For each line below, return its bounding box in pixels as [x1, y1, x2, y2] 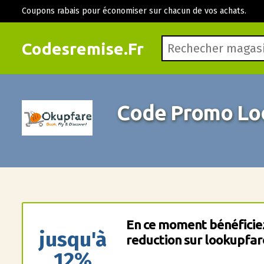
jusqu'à [39, 227, 107, 252]
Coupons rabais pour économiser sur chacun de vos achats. [21, 6, 246, 16]
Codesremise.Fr [21, 39, 144, 58]
